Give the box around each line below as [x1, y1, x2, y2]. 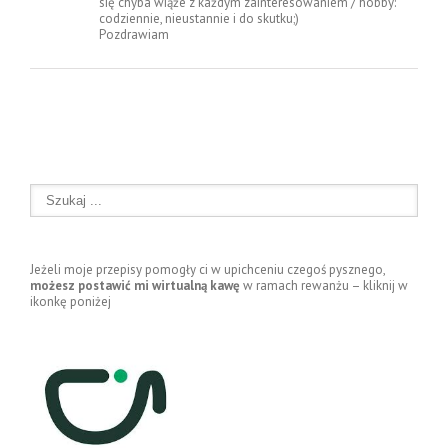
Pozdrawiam [99, 25, 169, 43]
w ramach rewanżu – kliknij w [240, 276, 408, 294]
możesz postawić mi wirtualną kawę [30, 276, 240, 294]
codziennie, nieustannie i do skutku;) [99, 9, 299, 27]
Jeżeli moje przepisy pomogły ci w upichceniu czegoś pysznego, [30, 260, 385, 278]
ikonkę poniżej [30, 292, 111, 310]
